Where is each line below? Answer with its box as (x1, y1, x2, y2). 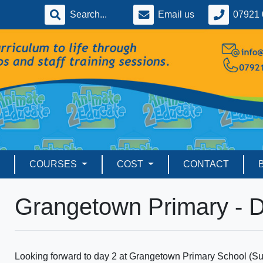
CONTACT (183, 159, 229, 170)
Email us (158, 9, 194, 19)
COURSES (29, 159, 80, 170)
